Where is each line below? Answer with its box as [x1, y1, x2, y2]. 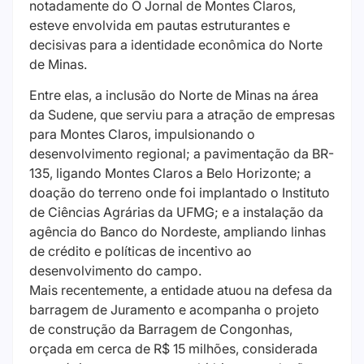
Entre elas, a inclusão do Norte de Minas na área [29, 87, 318, 104]
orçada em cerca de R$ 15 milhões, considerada [29, 340, 318, 357]
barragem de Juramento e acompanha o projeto [29, 301, 319, 318]
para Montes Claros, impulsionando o [29, 126, 255, 143]
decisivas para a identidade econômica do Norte [29, 37, 323, 53]
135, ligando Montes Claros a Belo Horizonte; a [29, 165, 311, 182]
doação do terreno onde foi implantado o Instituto [29, 184, 330, 201]
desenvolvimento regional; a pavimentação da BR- [29, 145, 334, 162]
